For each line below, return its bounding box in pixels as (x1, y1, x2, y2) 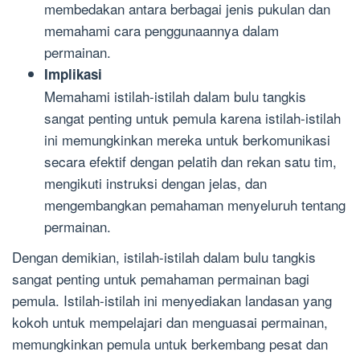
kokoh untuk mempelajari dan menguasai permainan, (12, 312, 328, 333)
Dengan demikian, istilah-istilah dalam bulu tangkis (12, 247, 316, 268)
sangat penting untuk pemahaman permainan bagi (12, 268, 309, 289)
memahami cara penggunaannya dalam (44, 19, 279, 40)
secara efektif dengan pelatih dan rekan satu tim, (44, 150, 337, 171)
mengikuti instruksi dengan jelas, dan (44, 172, 267, 193)
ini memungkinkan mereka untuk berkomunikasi (44, 129, 330, 149)
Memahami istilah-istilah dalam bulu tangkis (44, 85, 306, 106)
